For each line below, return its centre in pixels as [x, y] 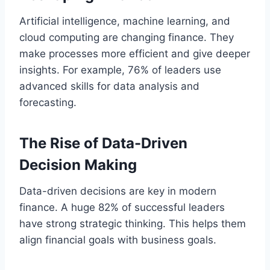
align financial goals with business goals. [118, 240]
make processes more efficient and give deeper [135, 53]
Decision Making [78, 165]
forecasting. [48, 102]
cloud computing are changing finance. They [127, 37]
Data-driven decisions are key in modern [118, 191]
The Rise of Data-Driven [103, 143]
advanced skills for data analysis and [109, 86]
